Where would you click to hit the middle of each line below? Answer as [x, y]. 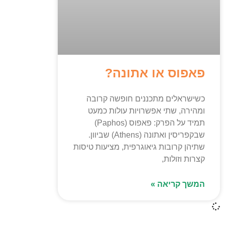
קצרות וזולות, [183, 159]
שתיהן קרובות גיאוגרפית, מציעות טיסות [139, 147]
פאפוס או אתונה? [155, 73]
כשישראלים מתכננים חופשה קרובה [146, 98]
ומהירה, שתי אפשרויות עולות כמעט [146, 110]
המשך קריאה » [178, 184]
